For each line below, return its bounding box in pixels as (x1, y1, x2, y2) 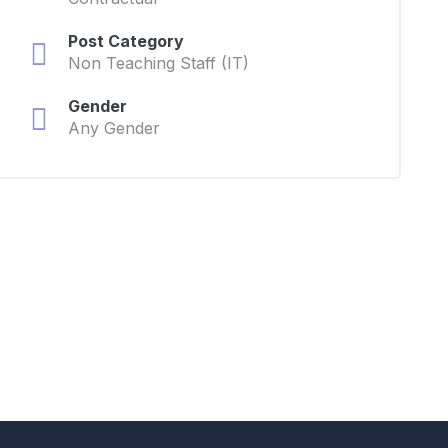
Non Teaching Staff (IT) (67, 53, 249, 73)
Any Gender (67, 118, 160, 138)
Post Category (67, 31, 184, 51)
